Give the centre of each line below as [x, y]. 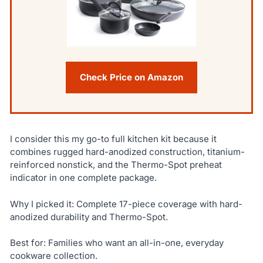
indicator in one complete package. [83, 178]
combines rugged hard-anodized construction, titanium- [127, 152]
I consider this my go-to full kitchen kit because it [113, 139]
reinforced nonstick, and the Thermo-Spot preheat [116, 165]
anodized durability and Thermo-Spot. [89, 217]
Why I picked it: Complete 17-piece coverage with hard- [126, 204]
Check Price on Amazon [131, 77]
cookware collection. [53, 256]
